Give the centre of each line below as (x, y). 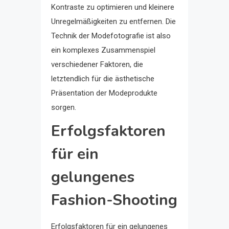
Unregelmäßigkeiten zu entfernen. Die (113, 21)
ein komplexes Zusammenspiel (103, 50)
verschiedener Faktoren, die (97, 64)
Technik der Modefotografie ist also (111, 36)
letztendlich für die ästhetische (103, 78)
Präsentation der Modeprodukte (104, 93)
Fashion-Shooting (114, 200)
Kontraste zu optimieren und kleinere (113, 7)
